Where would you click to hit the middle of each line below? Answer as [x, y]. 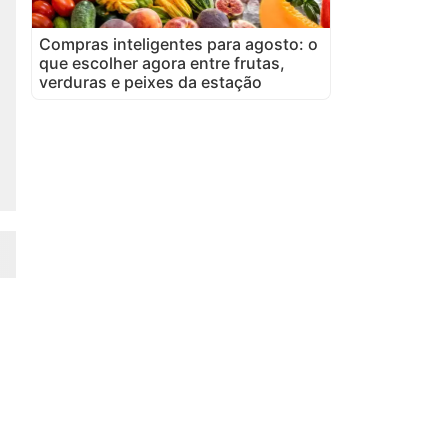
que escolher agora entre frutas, [162, 62]
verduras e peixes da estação [150, 81]
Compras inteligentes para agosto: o [178, 43]
